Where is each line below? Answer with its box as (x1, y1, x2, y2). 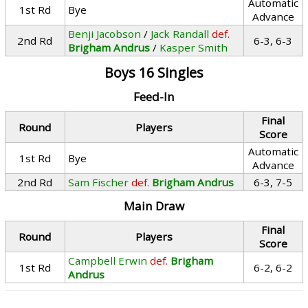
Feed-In (133, 89, 175, 104)
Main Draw (123, 198, 184, 214)
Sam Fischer (68, 175, 129, 189)
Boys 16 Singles (104, 63, 203, 82)
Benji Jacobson (68, 27, 142, 41)
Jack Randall (151, 27, 210, 41)
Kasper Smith (159, 41, 228, 54)
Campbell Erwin (68, 254, 148, 267)
